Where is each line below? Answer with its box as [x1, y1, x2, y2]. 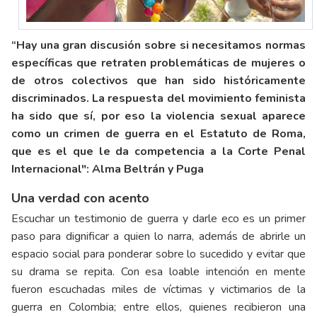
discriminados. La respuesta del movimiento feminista [11, 90, 306, 106]
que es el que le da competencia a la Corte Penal [11, 143, 306, 159]
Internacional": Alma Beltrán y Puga [11, 161, 204, 177]
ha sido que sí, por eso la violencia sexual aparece [11, 108, 306, 124]
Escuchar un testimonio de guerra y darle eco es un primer [11, 210, 306, 226]
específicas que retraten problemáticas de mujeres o [11, 54, 306, 71]
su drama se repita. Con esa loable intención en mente [11, 263, 306, 279]
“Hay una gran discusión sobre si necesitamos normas [11, 37, 306, 53]
